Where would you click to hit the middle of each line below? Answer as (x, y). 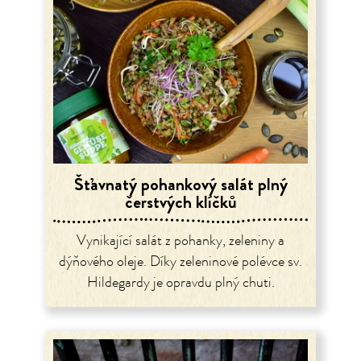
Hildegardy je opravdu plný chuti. (180, 282)
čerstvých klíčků (180, 201)
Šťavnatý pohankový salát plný (180, 184)
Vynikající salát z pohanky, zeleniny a (180, 241)
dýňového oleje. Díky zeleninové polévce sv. (180, 261)
